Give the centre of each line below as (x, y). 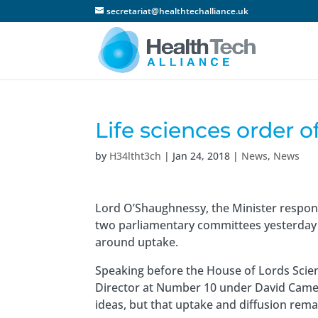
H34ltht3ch (136, 156)
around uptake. (137, 242)
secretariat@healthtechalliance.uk (178, 11)
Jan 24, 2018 (202, 156)
